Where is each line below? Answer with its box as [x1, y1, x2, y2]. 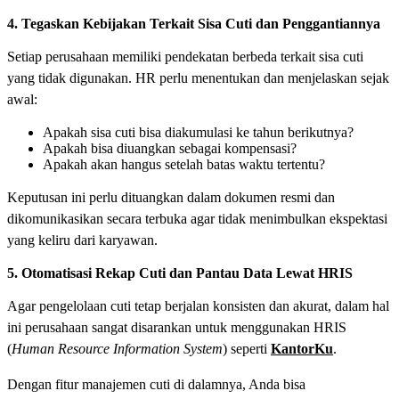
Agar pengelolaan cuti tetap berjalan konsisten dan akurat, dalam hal [7, 298, 389, 314]
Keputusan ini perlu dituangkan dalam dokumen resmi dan [7, 190, 335, 206]
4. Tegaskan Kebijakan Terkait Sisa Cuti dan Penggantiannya [7, 16, 380, 32]
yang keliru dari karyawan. [7, 232, 158, 248]
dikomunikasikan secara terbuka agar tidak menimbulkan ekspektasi [7, 211, 387, 227]
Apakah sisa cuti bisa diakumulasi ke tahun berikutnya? [43, 125, 354, 141]
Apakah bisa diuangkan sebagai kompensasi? [43, 141, 297, 157]
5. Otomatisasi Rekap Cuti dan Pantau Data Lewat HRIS [7, 265, 353, 281]
